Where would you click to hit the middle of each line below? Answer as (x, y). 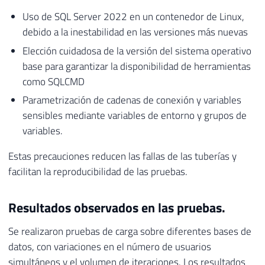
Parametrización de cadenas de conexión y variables (132, 100)
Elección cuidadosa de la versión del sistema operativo (137, 51)
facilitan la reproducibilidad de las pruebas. (98, 172)
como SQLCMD (53, 81)
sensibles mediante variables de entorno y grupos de (134, 116)
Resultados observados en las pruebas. (117, 208)
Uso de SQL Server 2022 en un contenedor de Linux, (133, 17)
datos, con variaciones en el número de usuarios (110, 247)
